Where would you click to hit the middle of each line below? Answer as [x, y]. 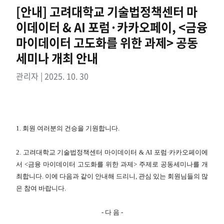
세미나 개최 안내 [57, 58]
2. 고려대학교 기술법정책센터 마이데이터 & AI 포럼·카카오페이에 [112, 152]
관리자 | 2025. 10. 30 [52, 76]
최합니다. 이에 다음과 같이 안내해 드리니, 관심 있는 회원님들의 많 [112, 176]
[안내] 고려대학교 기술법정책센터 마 [107, 11]
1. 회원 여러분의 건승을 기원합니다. [68, 128]
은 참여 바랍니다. [41, 188]
